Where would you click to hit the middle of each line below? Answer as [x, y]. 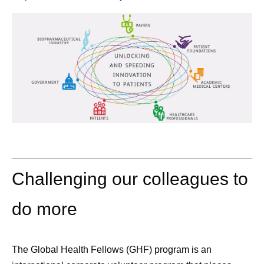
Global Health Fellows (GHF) [91, 249]
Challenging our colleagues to [130, 179]
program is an [182, 249]
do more [44, 209]
